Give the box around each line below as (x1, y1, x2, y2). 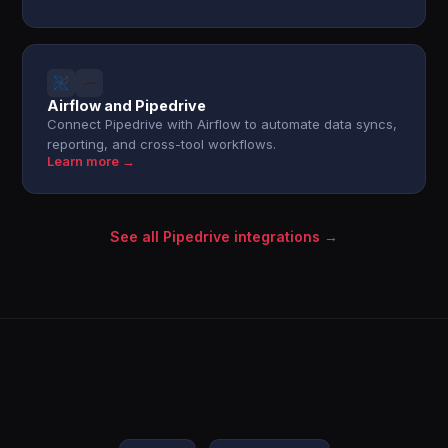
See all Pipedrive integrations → (110, 228, 338, 245)
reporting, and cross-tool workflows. (47, 136, 277, 152)
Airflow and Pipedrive (47, 97, 207, 114)
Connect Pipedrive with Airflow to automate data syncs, (47, 116, 398, 132)
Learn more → (47, 154, 136, 169)
